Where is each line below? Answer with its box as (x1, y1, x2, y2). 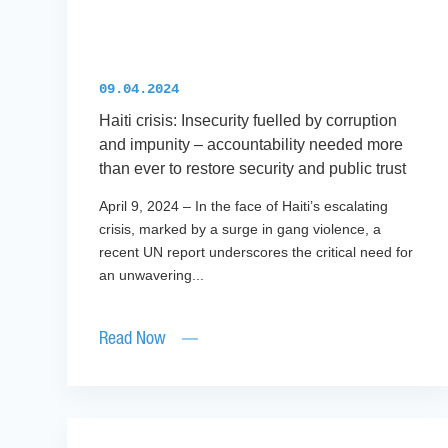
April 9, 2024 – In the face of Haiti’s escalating (99, 198, 389, 215)
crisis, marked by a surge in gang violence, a (99, 221, 382, 238)
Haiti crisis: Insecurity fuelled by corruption (99, 112, 398, 130)
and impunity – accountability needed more (99, 136, 404, 154)
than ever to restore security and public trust (99, 160, 407, 178)
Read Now (99, 331, 167, 348)
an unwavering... (99, 267, 205, 284)
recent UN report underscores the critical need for (99, 244, 414, 261)
